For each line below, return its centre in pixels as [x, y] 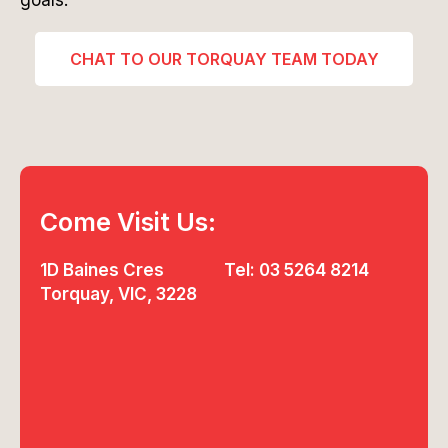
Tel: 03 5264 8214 [296, 269]
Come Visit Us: [128, 221]
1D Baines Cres [102, 269]
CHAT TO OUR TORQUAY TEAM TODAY [224, 58]
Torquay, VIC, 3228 [118, 293]
